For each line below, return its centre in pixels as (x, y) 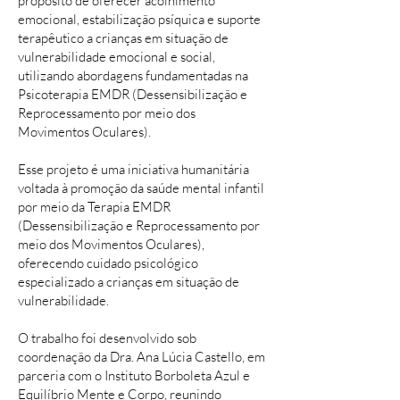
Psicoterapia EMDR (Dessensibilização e (133, 94)
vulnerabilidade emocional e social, (117, 57)
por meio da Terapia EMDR (94, 207)
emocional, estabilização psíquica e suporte (139, 19)
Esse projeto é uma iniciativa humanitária (133, 169)
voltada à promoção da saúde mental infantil (141, 188)
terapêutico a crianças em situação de (123, 38)
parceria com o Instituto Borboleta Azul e (134, 375)
